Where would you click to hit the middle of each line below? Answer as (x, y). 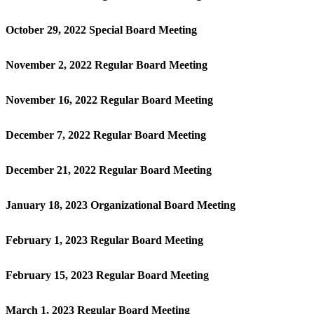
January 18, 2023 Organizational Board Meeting (121, 205)
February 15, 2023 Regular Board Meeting (107, 275)
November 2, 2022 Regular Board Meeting (107, 64)
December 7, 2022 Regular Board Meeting (106, 135)
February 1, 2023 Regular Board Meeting (104, 240)
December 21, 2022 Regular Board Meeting (109, 170)
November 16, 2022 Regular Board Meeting (109, 100)
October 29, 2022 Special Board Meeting (101, 29)
